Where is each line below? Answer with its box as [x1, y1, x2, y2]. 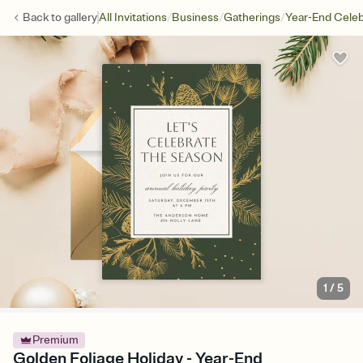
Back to [23, 11, 64, 24]
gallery [64, 11, 97, 24]
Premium [32, 333, 79, 348]
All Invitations [99, 11, 167, 24]
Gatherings [224, 11, 280, 24]
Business [172, 11, 219, 24]
